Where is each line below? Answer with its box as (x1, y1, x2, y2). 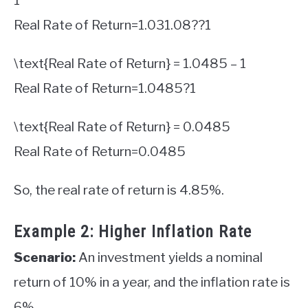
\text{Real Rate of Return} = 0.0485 (14, 118, 230, 135)
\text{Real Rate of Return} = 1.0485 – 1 (14, 55, 246, 71)
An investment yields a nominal (76, 249, 263, 265)
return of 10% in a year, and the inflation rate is (14, 274, 290, 290)
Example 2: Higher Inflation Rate (14, 221, 252, 241)
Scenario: (14, 249, 76, 265)
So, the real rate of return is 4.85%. (14, 181, 224, 198)
